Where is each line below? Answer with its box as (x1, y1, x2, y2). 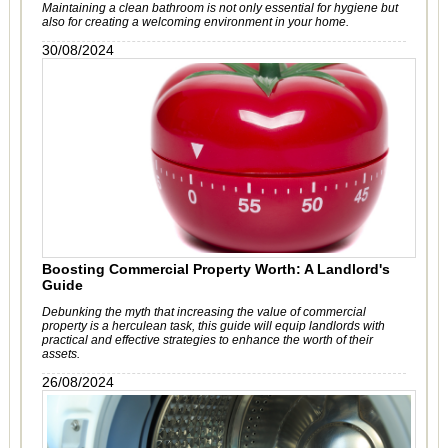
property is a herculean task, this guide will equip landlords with (41, 319, 385, 333)
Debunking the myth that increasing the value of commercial (41, 305, 366, 319)
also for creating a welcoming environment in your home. (41, 15, 349, 29)
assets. (41, 347, 80, 361)
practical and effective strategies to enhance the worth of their (41, 333, 373, 347)
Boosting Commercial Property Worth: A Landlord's (41, 261, 390, 277)
